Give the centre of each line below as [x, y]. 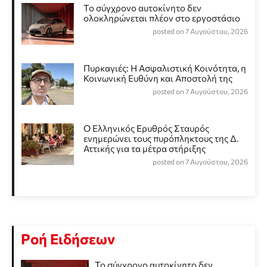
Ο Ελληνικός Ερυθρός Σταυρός [146, 128]
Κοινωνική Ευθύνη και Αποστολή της [158, 78]
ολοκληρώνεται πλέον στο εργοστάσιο [162, 18]
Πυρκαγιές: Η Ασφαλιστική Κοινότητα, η [165, 68]
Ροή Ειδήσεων [68, 239]
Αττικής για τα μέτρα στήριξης [145, 149]
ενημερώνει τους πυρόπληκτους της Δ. [161, 139]
